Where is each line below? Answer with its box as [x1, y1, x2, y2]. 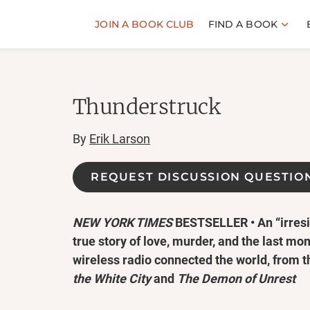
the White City [73, 271, 154, 286]
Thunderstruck [73, 93, 220, 120]
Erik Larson [89, 131, 150, 146]
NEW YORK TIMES [73, 215, 175, 230]
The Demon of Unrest [177, 271, 295, 286]
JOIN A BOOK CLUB [95, 17, 194, 30]
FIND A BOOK [208, 17, 278, 30]
